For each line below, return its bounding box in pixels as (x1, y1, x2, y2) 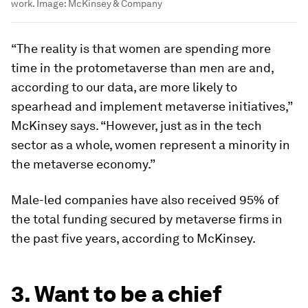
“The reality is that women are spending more (11, 41, 271, 56)
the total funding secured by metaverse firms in (11, 212, 283, 227)
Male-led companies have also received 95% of (11, 192, 279, 208)
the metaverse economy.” (11, 157, 155, 172)
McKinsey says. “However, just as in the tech (11, 118, 262, 133)
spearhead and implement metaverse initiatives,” (11, 99, 292, 114)
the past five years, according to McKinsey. (11, 231, 256, 246)
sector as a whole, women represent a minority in (11, 137, 290, 153)
